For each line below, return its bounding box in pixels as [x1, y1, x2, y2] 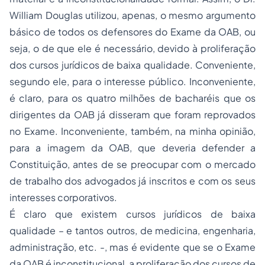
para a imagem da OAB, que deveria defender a [9, 141, 256, 154]
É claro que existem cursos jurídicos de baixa [9, 208, 256, 220]
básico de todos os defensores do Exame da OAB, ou [9, 25, 256, 38]
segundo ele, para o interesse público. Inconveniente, [9, 75, 256, 88]
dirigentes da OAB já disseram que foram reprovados [9, 108, 256, 121]
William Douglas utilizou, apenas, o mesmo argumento [9, 9, 256, 21]
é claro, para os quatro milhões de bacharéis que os [9, 92, 256, 104]
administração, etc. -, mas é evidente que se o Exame [9, 241, 256, 253]
